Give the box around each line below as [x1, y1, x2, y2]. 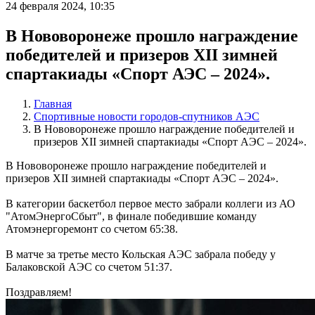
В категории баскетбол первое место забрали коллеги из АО [6, 197, 295, 210]
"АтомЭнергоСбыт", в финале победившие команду [6, 210, 257, 222]
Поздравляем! [6, 285, 72, 298]
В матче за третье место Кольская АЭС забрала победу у [6, 247, 276, 260]
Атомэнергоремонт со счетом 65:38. [6, 222, 178, 235]
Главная [34, 97, 72, 110]
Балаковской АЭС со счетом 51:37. [6, 260, 172, 273]
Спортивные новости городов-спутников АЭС [34, 110, 259, 122]
